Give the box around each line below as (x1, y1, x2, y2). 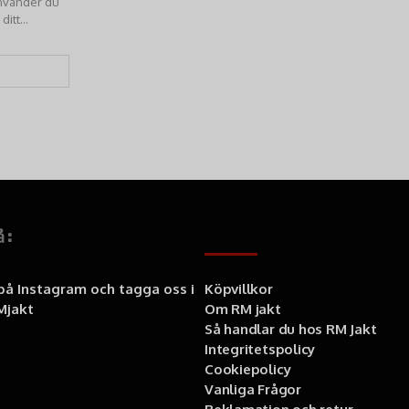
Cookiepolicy (204, 361, 291, 378)
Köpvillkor (204, 280, 273, 298)
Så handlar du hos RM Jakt (204, 320, 377, 338)
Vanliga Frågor (204, 381, 301, 398)
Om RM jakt (204, 300, 281, 318)
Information (204, 226, 311, 248)
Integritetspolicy (204, 341, 316, 358)
